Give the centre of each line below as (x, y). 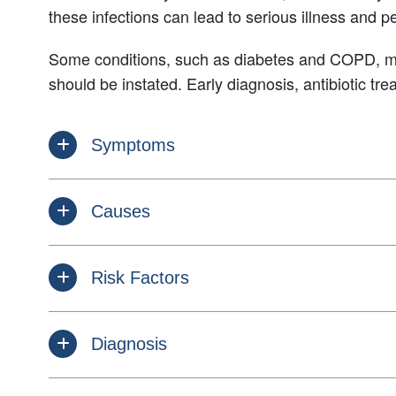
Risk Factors (140, 277)
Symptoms (133, 145)
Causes (121, 211)
